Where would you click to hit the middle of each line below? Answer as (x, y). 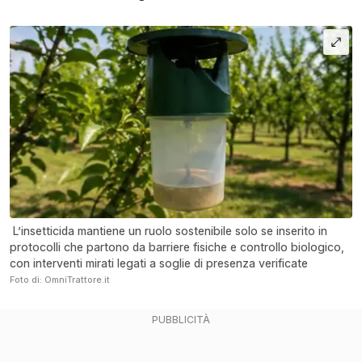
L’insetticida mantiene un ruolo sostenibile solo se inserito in (168, 231)
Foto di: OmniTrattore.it (60, 280)
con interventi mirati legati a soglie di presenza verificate (159, 263)
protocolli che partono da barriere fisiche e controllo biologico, (177, 247)
